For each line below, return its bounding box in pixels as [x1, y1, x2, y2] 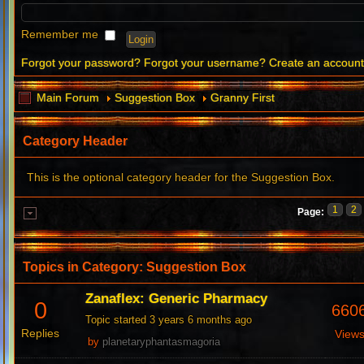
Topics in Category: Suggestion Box [23, 260, 247, 275]
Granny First [210, 91, 275, 105]
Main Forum [37, 91, 100, 105]
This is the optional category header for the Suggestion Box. [27, 171, 336, 184]
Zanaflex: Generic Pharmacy [85, 291, 268, 307]
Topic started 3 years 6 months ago [85, 314, 253, 327]
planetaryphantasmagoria [102, 336, 221, 349]
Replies [21, 327, 60, 340]
